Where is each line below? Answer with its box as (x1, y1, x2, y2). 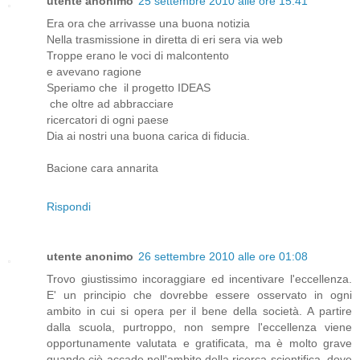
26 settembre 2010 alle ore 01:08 (138, 250, 308, 264)
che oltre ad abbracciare (47, 97, 174, 111)
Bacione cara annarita (47, 162, 158, 175)
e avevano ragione (47, 65, 145, 79)
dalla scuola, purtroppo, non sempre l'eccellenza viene (47, 321, 352, 334)
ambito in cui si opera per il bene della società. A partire (47, 305, 352, 318)
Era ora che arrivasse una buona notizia (47, 17, 253, 31)
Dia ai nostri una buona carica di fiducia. (47, 129, 250, 143)
